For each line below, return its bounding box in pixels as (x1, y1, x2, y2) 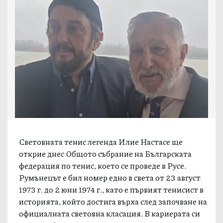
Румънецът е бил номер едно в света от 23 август (19, 171, 201, 183)
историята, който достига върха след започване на (19, 195, 208, 207)
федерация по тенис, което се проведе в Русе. (19, 159, 187, 171)
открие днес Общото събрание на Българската (19, 147, 192, 159)
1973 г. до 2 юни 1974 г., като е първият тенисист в (19, 183, 204, 195)
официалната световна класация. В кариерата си (19, 207, 201, 219)
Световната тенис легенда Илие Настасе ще (19, 135, 183, 147)
